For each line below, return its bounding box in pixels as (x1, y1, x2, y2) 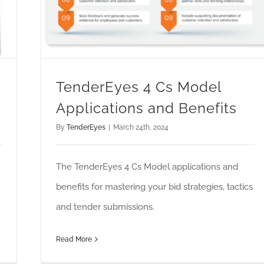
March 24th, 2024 (113, 123, 169, 132)
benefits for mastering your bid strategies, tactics (56, 181, 253, 193)
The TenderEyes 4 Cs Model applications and (56, 161, 238, 173)
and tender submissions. (56, 202, 154, 213)
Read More (56, 235, 92, 244)
